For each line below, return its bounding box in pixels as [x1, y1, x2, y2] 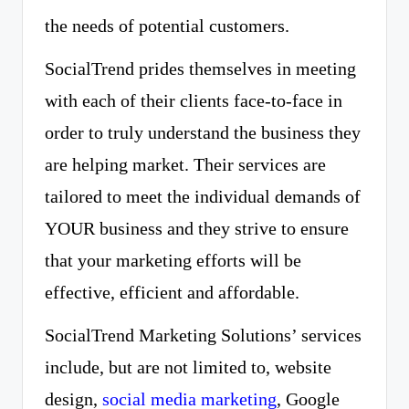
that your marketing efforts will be [45, 250, 301, 271]
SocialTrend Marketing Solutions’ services [45, 325, 362, 346]
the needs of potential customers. [45, 16, 289, 37]
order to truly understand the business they [45, 122, 361, 143]
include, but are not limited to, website [45, 357, 331, 378]
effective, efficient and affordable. [45, 282, 299, 303]
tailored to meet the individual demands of [45, 186, 361, 207]
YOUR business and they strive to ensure [45, 218, 349, 239]
